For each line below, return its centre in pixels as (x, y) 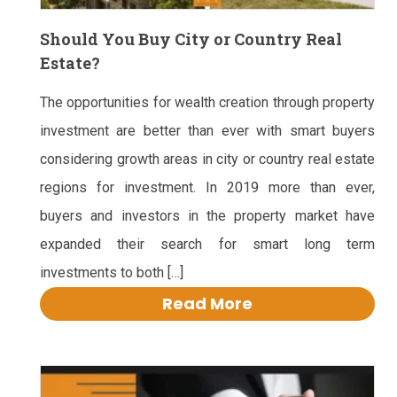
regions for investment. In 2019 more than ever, (207, 188)
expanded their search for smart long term (207, 245)
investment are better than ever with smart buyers (207, 131)
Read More (207, 304)
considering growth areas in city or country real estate (207, 160)
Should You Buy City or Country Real (191, 39)
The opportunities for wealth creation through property (207, 103)
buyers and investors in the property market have (207, 216)
